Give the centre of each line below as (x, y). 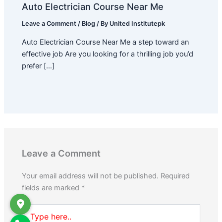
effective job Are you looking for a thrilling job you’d (108, 54)
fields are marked (52, 188)
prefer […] (38, 66)
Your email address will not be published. (90, 176)
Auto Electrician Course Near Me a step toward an (106, 42)
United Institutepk (138, 24)
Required (175, 176)
